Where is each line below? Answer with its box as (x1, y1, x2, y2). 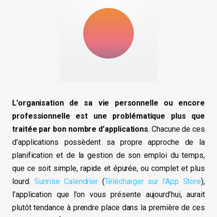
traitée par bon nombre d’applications (12, 124, 149, 134)
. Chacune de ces (148, 124, 205, 134)
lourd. (12, 177, 35, 186)
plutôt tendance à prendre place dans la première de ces (12, 203, 205, 213)
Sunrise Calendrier (34, 177, 98, 186)
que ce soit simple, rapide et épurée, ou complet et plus (12, 164, 205, 173)
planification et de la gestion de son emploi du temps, (12, 151, 205, 160)
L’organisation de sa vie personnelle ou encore (12, 98, 205, 108)
